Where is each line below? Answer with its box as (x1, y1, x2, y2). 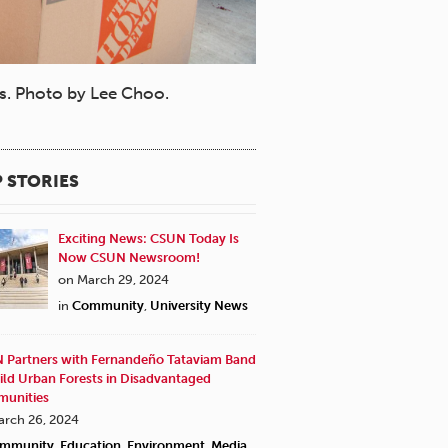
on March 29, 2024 (58, 271, 169, 287)
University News (150, 297, 248, 313)
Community (72, 297, 144, 313)
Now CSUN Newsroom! (58, 249, 200, 265)
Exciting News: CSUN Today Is (58, 230, 239, 246)
